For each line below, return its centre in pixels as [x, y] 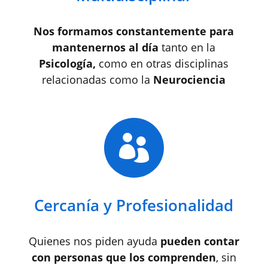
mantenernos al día [106, 47]
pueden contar [200, 241]
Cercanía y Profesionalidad [134, 205]
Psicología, [68, 63]
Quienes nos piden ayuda [94, 241]
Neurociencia [190, 80]
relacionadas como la [98, 80]
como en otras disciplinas [162, 63]
